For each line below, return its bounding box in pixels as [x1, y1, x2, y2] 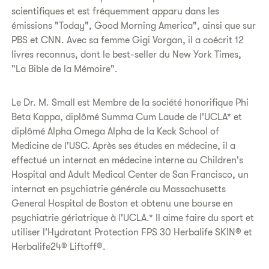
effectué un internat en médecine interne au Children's [11, 155, 244, 166]
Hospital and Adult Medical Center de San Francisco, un [11, 169, 249, 180]
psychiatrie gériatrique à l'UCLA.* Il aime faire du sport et [11, 213, 255, 223]
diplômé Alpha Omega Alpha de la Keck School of [11, 126, 220, 137]
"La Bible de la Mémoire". [11, 64, 118, 74]
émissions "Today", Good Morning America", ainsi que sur [11, 20, 256, 31]
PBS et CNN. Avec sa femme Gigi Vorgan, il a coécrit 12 [11, 35, 244, 46]
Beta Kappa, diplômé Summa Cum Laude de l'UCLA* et [11, 112, 243, 122]
